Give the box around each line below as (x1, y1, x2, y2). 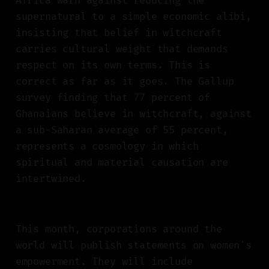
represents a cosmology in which (15, 140, 199, 153)
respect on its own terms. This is (15, 59, 211, 72)
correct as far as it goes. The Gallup (15, 75, 234, 88)
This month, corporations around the (15, 223, 222, 236)
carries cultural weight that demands (15, 43, 228, 56)
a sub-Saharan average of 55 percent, (15, 124, 228, 137)
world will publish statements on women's (15, 239, 252, 252)
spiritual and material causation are (15, 156, 228, 169)
